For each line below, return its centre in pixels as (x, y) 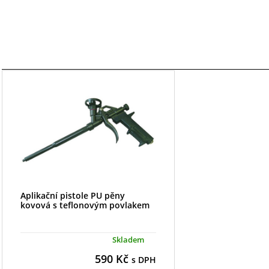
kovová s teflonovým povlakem (85, 205)
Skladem (128, 239)
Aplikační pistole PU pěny (72, 195)
